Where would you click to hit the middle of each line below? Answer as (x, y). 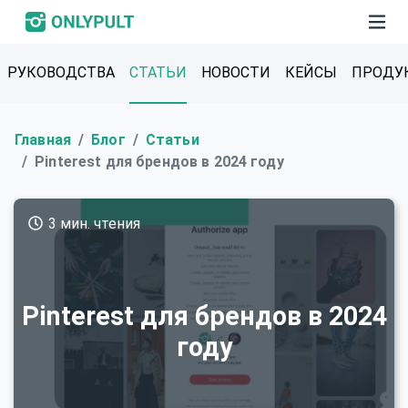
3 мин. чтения (92, 224)
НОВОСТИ (236, 72)
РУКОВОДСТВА (61, 72)
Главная (43, 140)
